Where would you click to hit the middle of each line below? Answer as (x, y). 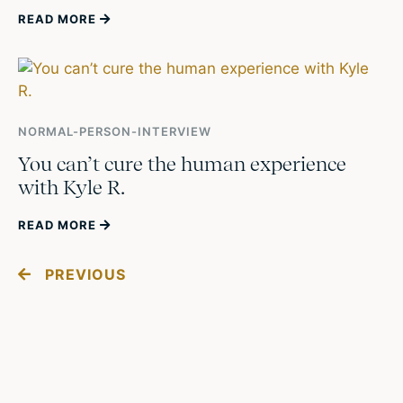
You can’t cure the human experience (182, 164)
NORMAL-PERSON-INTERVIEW (115, 132)
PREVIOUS (85, 275)
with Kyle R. (72, 188)
